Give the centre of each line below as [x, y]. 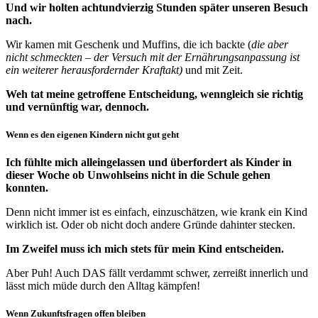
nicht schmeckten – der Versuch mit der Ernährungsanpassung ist [153, 57]
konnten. [27, 187]
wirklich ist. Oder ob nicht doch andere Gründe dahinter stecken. [150, 224]
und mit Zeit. [213, 70]
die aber [270, 44]
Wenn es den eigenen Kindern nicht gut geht [92, 134]
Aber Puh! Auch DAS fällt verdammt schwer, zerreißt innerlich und [157, 273]
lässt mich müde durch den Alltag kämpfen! [103, 285]
